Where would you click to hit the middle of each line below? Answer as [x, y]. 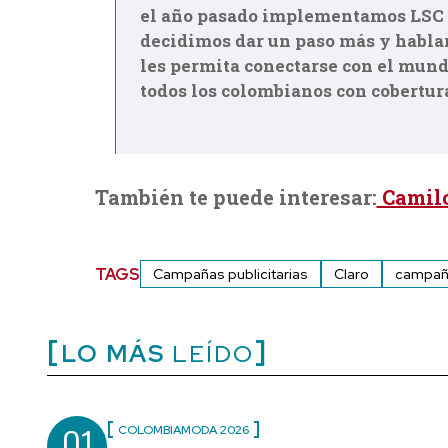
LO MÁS [113, 354]
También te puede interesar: [235, 197]
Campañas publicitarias [230, 274]
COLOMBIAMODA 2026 [183, 430]
